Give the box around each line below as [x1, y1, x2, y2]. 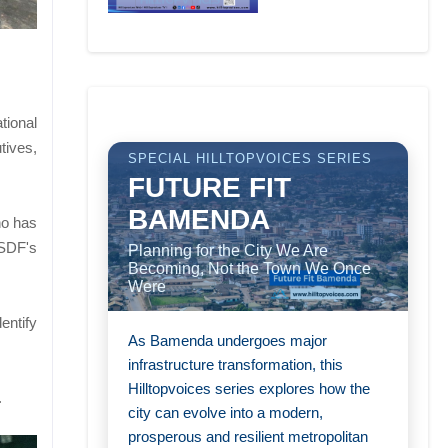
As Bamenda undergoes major [128, 331, 327, 349]
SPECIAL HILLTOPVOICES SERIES [128, 150, 372, 166]
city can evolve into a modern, [128, 403, 323, 421]
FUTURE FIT [128, 171, 291, 203]
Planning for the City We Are [128, 241, 328, 259]
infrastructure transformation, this [128, 355, 343, 373]
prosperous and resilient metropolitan [128, 427, 368, 445]
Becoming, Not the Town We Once [128, 259, 371, 277]
